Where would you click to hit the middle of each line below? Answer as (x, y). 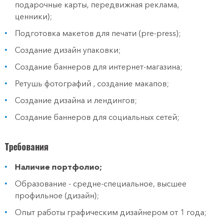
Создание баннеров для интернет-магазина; (99, 67)
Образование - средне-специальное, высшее (101, 184)
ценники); (34, 16)
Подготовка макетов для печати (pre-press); (98, 33)
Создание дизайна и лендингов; (76, 100)
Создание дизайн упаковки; (68, 50)
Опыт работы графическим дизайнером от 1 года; (111, 212)
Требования (27, 147)
